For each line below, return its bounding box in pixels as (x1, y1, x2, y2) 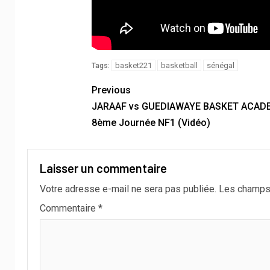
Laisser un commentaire (40, 160, 167, 175)
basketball (160, 60, 198, 70)
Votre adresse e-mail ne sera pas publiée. (40, 183, 216, 195)
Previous (91, 84, 131, 96)
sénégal (206, 60, 234, 70)
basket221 (115, 60, 152, 70)
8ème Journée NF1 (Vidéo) (91, 116, 210, 128)
